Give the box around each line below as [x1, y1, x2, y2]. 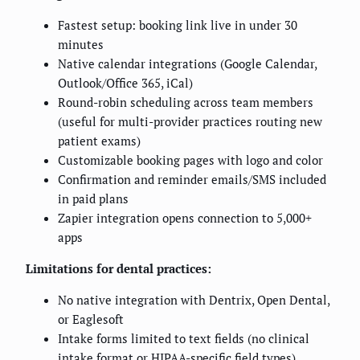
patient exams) [58, 133, 141, 149]
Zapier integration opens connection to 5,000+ [58, 210, 312, 227]
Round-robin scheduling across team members [58, 94, 313, 111]
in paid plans [58, 190, 129, 207]
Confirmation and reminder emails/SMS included [58, 171, 326, 188]
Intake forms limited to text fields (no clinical [58, 330, 309, 347]
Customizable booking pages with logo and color [58, 152, 323, 169]
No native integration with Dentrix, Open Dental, [58, 292, 329, 309]
